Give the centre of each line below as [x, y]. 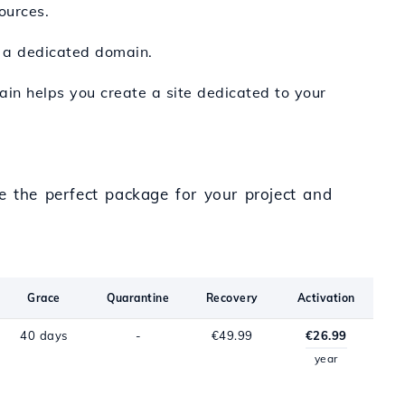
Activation [326, 298]
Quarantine [138, 298]
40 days [44, 335]
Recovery [232, 298]
